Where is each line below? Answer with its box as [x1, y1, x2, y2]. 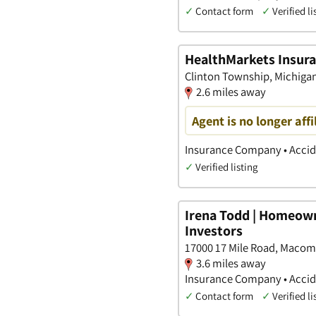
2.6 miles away [196, 83, 266, 99]
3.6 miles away [196, 255, 266, 271]
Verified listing [195, 160, 257, 174]
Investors [185, 221, 243, 240]
